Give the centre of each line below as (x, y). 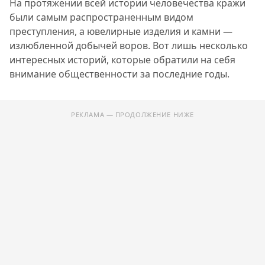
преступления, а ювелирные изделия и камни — (121, 31)
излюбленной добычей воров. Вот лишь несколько (129, 46)
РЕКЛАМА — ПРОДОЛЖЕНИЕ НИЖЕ (132, 114)
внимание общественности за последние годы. (119, 74)
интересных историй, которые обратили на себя (122, 60)
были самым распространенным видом (101, 17)
